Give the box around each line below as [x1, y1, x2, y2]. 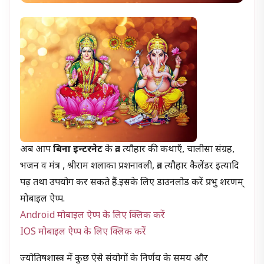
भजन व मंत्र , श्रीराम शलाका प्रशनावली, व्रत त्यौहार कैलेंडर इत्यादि [20, 160, 240, 173]
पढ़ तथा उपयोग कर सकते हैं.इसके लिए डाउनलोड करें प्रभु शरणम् [20, 176, 244, 189]
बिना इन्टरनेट [53, 143, 103, 156]
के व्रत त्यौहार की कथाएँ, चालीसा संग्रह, [103, 143, 235, 156]
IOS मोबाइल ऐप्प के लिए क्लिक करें [20, 226, 147, 239]
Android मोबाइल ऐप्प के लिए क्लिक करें [20, 209, 166, 222]
